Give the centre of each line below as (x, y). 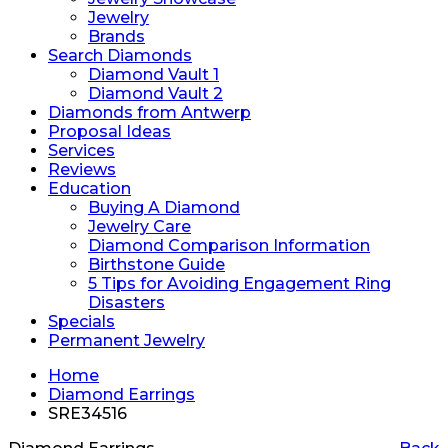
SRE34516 (87, 413)
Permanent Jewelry (126, 340)
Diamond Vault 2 (155, 93)
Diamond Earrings (121, 394)
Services (81, 150)
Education (89, 188)
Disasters (126, 302)
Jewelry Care (139, 226)
